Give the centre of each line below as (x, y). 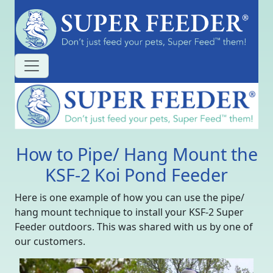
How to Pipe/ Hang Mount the (136, 154)
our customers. (50, 242)
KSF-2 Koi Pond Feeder (136, 175)
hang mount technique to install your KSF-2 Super (129, 212)
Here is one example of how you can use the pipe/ (129, 198)
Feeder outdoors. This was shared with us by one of (134, 227)
